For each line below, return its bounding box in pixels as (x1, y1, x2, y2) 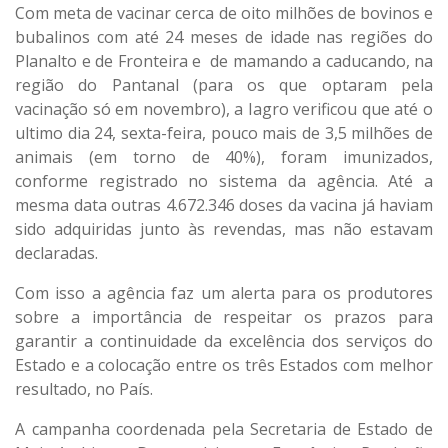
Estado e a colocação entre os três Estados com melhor (15, 353, 433, 376)
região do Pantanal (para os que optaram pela (15, 73, 433, 96)
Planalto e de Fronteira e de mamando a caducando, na (15, 49, 433, 72)
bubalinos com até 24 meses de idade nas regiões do (15, 25, 433, 48)
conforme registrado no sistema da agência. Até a (15, 169, 433, 192)
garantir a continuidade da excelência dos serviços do (15, 329, 433, 352)
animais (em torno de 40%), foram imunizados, (15, 145, 433, 168)
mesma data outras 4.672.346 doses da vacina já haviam (15, 193, 433, 216)
